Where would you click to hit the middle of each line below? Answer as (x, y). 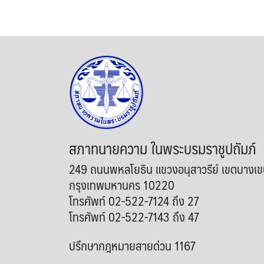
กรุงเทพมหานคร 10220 (122, 185)
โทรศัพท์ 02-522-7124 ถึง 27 (134, 201)
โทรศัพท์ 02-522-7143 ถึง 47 (134, 217)
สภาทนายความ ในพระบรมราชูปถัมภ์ (163, 148)
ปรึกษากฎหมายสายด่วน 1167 (132, 246)
